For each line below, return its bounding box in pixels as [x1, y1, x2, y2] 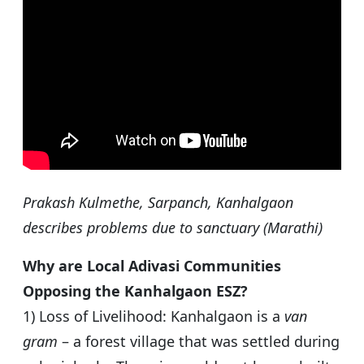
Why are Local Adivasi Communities [23, 256, 281, 276]
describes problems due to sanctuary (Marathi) [23, 218, 323, 238]
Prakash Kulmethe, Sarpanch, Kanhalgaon [23, 193, 293, 213]
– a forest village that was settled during [58, 331, 340, 352]
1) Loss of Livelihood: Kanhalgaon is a [23, 306, 284, 327]
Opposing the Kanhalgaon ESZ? [23, 281, 248, 301]
